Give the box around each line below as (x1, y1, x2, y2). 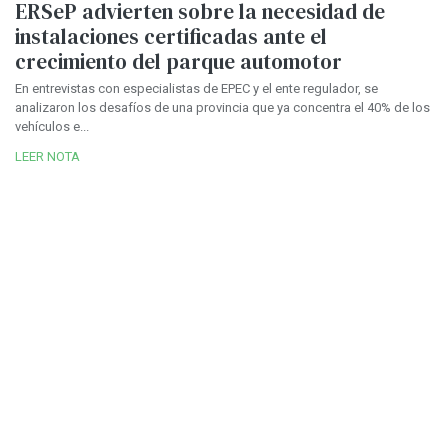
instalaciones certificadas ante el (15, 22, 327, 52)
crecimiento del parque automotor (15, 47, 342, 77)
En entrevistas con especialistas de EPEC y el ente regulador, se (15, 81, 378, 97)
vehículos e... (15, 119, 89, 135)
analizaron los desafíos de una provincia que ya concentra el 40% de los (15, 100, 430, 116)
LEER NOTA (15, 149, 80, 165)
